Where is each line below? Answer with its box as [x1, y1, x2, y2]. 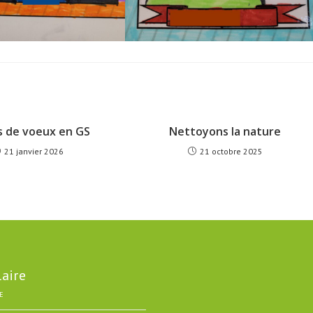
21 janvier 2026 [4, 145, 64, 156]
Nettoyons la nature [169, 123, 282, 139]
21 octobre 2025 [199, 145, 263, 156]
